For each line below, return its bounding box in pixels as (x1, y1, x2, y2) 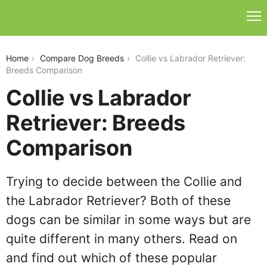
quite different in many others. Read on (6, 231, 237, 246)
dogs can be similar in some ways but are (6, 212, 251, 227)
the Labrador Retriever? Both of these (6, 193, 231, 208)
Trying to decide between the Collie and (6, 174, 242, 189)
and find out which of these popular (6, 250, 217, 265)
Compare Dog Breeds (40, 53, 124, 63)
